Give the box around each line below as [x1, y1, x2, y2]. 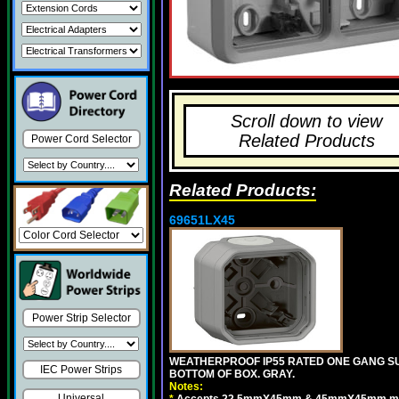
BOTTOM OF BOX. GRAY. [169, 368, 295, 380]
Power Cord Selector [30, 133, 132, 145]
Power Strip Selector [31, 312, 131, 325]
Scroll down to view [231, 111, 382, 131]
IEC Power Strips [40, 363, 122, 377]
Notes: [169, 380, 203, 393]
